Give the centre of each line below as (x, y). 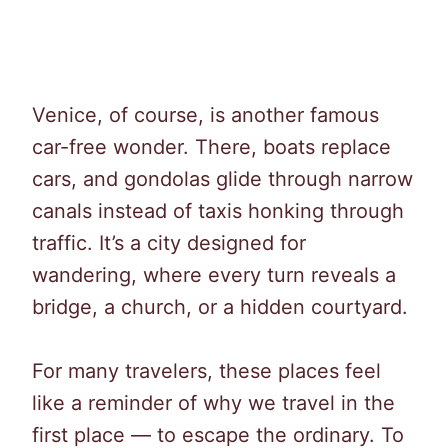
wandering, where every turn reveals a (214, 274)
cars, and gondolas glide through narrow (222, 178)
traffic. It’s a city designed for (169, 242)
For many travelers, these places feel (206, 370)
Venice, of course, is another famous (205, 114)
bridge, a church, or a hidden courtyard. (220, 306)
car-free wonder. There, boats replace (211, 146)
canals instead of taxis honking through (218, 210)
